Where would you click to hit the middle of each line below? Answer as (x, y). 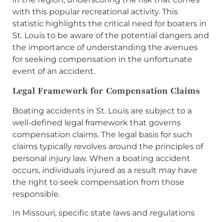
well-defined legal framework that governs (97, 122)
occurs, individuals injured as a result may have (105, 170)
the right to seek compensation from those (98, 182)
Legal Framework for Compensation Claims (106, 90)
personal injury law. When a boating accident (101, 158)
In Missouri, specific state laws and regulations (104, 213)
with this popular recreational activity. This (95, 11)
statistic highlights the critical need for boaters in (110, 23)
